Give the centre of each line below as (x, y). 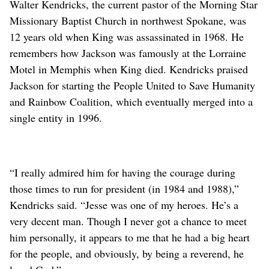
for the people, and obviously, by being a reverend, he (127, 254)
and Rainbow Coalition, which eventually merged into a (131, 102)
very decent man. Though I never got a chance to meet (128, 221)
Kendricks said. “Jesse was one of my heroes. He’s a (124, 205)
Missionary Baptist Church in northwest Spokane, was (128, 21)
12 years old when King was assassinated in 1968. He (127, 37)
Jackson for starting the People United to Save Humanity (132, 86)
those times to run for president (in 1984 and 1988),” (124, 189)
